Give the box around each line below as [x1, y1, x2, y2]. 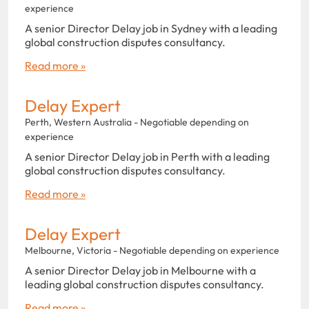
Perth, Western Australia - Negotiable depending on [25, 115, 249, 128]
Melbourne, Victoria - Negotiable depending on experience [25, 243, 279, 257]
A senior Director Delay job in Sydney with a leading [25, 21, 277, 35]
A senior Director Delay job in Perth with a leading [25, 149, 270, 163]
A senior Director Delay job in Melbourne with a [25, 263, 256, 277]
